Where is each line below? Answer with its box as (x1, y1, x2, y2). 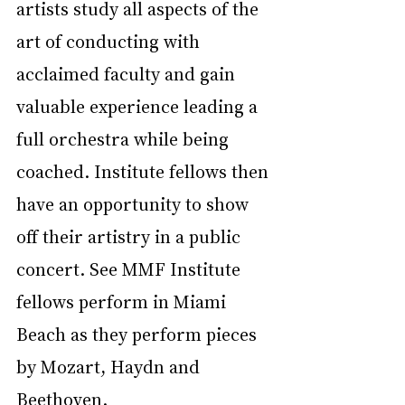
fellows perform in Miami (16, 288, 231, 313)
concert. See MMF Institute (16, 256, 245, 280)
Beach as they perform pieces (16, 321, 261, 345)
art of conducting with (16, 28, 204, 52)
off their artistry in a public (16, 223, 245, 248)
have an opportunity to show (16, 191, 253, 215)
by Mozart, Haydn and (16, 353, 204, 378)
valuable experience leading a (16, 93, 262, 118)
